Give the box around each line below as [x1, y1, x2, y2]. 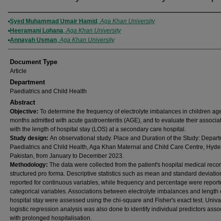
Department [10, 78, 45, 86]
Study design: [10, 135, 50, 142]
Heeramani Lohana [10, 27, 63, 34]
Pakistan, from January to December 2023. [10, 152, 124, 159]
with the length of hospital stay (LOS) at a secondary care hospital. [10, 126, 186, 133]
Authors [8, 16, 42, 27]
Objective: [10, 108, 40, 115]
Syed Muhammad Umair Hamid [10, 18, 97, 25]
